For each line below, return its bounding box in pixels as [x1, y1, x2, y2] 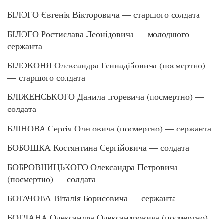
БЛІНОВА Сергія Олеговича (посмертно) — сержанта [7, 122, 211, 134]
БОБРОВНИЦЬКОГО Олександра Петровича [7, 160, 178, 173]
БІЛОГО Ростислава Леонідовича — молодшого [7, 27, 189, 40]
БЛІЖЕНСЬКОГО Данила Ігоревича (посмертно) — [7, 90, 204, 103]
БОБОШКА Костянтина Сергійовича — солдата [7, 141, 189, 153]
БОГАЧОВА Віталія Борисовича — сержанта [7, 192, 176, 204]
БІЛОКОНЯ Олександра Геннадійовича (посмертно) [7, 59, 205, 71]
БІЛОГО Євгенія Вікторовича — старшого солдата [7, 8, 200, 21]
